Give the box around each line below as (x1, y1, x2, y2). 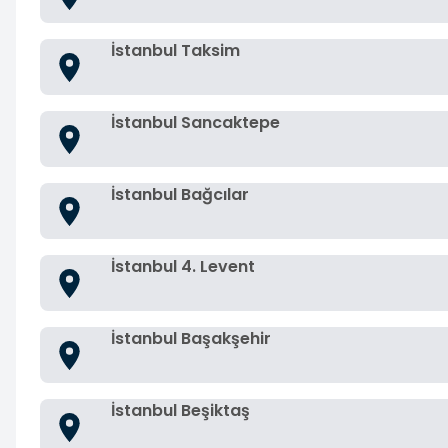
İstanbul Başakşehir (111, 327, 271, 350)
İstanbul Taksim (111, 39, 240, 62)
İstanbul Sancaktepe (111, 111, 280, 134)
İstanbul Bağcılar (111, 183, 249, 206)
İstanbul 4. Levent (111, 255, 255, 278)
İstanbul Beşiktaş (111, 399, 250, 422)
